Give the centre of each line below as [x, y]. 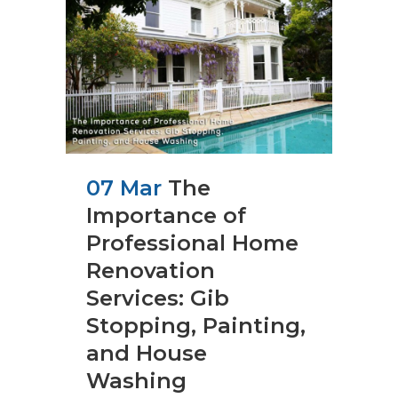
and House [147, 353]
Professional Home [192, 243]
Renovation [151, 270]
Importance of [166, 215]
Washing [136, 380]
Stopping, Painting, [196, 325]
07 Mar [124, 187]
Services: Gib [158, 298]
